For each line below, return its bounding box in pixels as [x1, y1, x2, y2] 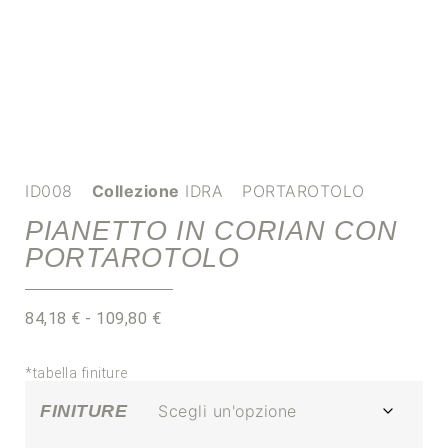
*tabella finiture [25, 365, 128, 382]
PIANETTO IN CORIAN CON [25, 216, 398, 246]
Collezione [91, 181, 180, 201]
